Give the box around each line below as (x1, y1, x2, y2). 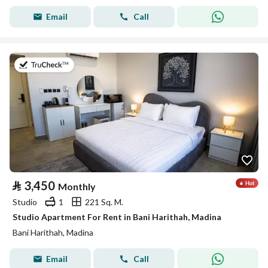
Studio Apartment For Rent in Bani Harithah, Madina (13, 212, 221, 222)
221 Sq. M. (85, 196, 123, 207)
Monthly (58, 181, 96, 192)
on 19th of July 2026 (74, 60, 139, 69)
